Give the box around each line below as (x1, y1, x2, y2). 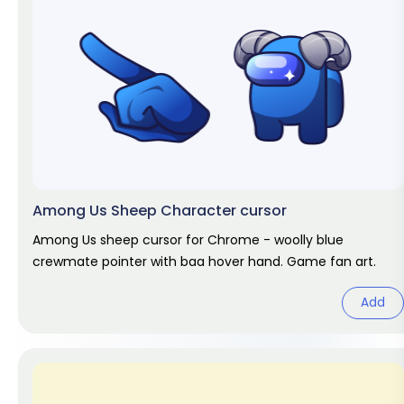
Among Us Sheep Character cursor (32, 200, 287, 221)
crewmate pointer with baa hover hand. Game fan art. (32, 252, 376, 271)
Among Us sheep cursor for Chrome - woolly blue (32, 231, 344, 249)
